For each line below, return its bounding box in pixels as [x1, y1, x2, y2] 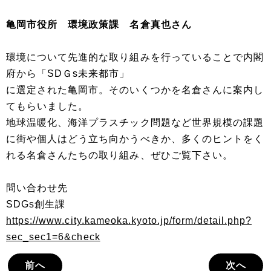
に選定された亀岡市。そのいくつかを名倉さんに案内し [6, 84, 264, 95]
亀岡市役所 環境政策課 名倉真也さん [6, 19, 192, 30]
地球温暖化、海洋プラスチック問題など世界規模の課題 [6, 117, 264, 128]
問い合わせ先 [6, 182, 68, 193]
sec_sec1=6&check [6, 231, 100, 242]
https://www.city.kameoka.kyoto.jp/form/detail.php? [6, 215, 252, 226]
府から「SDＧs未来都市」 [6, 68, 130, 79]
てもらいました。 [6, 100, 89, 111]
